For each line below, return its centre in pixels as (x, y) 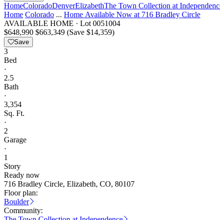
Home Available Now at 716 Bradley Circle (132, 14)
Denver (64, 6)
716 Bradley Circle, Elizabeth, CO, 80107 (69, 184)
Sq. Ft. (14, 113)
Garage (15, 140)
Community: (23, 210)
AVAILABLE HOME (39, 23)
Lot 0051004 (100, 23)
